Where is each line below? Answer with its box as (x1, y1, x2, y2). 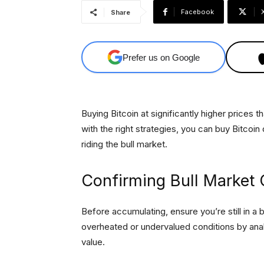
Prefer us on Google (123, 52, 200, 62)
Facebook (181, 8, 214, 16)
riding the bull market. (81, 138, 167, 150)
